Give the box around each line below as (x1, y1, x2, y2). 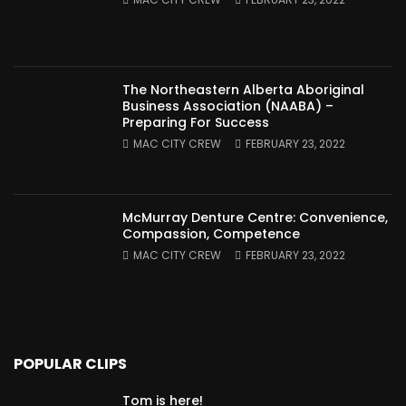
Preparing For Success (122, 113, 269, 132)
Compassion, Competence (122, 225, 300, 244)
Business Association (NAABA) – (122, 97, 333, 116)
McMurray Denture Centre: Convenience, (122, 208, 388, 227)
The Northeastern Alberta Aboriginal (122, 81, 364, 100)
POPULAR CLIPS (14, 353, 127, 375)
